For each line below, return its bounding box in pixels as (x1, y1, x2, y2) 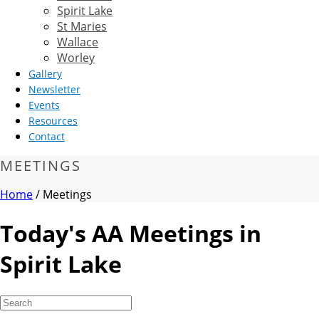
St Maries (57, 19, 107, 34)
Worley (57, 50, 95, 66)
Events (28, 98, 60, 112)
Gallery (28, 67, 62, 80)
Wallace (57, 34, 98, 50)
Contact (28, 130, 65, 143)
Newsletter (28, 83, 80, 96)
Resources (28, 114, 78, 127)
